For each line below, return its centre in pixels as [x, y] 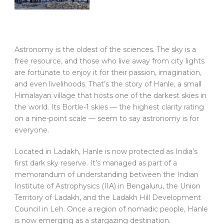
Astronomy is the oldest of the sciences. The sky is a [105, 50]
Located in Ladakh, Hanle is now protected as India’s [106, 152]
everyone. [32, 130]
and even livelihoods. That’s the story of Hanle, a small [108, 84]
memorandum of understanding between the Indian [106, 175]
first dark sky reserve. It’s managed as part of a [96, 163]
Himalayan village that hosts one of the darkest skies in [110, 96]
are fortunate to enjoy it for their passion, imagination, [108, 73]
